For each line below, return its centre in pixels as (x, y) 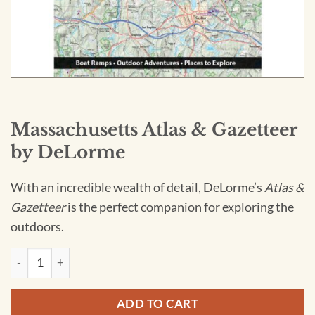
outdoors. (37, 226)
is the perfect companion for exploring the (180, 207)
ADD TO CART (157, 303)
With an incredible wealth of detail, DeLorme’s (137, 187)
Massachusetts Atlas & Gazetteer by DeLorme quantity (147, 255)
